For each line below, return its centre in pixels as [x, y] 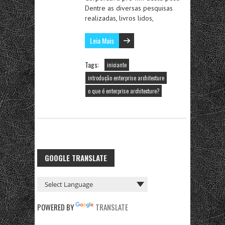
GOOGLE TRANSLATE [76, 158]
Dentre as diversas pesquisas [129, 8]
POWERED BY [56, 207]
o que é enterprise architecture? [124, 91]
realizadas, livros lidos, [119, 18]
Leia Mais [102, 40]
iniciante [117, 65]
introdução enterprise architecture [126, 78]
